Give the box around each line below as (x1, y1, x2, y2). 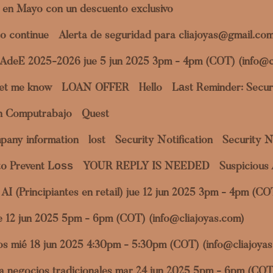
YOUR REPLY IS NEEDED (83, 161, 210, 172)
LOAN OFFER (62, 83, 129, 94)
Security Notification (115, 135, 213, 146)
